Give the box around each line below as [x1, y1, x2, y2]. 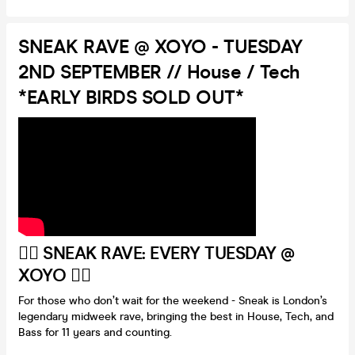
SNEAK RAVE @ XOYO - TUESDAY [18, 35, 303, 59]
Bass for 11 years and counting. [18, 325, 172, 339]
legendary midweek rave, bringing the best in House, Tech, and [18, 309, 334, 323]
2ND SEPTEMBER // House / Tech [18, 60, 300, 84]
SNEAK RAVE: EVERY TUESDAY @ [43, 242, 295, 264]
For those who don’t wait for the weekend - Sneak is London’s [18, 293, 327, 307]
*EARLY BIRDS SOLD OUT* [18, 86, 243, 109]
